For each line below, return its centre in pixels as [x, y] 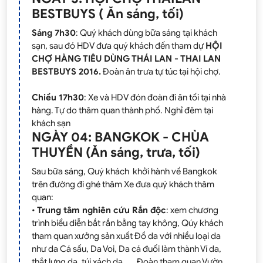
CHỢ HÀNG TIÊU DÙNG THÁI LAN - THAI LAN [126, 58]
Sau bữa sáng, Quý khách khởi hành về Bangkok [124, 171]
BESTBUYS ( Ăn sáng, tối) [108, 14]
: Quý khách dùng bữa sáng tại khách [146, 33]
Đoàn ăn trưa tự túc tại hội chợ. [162, 71]
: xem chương [192, 210]
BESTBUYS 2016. [66, 71]
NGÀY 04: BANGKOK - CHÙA [120, 137]
